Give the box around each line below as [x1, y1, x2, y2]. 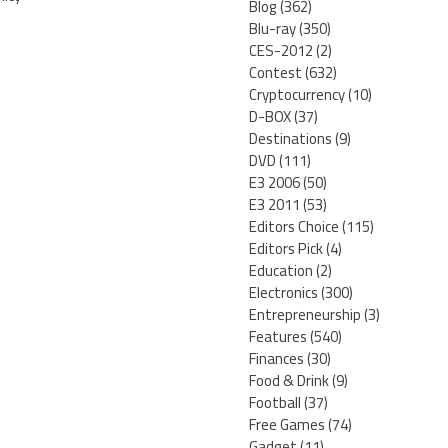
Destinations [249, 124, 332, 154]
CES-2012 [249, 36, 313, 66]
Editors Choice [249, 212, 339, 242]
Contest [249, 58, 302, 88]
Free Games [249, 410, 325, 440]
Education [249, 256, 313, 286]
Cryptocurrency [249, 80, 345, 110]
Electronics [249, 278, 318, 308]
